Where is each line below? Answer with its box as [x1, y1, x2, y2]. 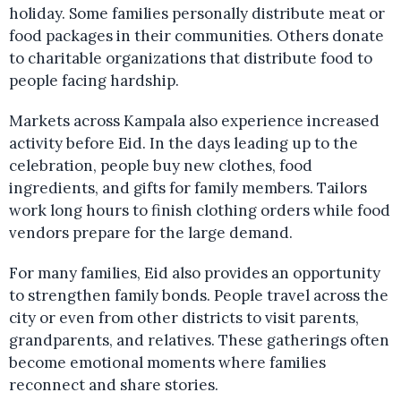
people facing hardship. [9, 71, 179, 91]
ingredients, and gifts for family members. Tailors [9, 178, 367, 199]
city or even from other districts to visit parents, [9, 308, 359, 328]
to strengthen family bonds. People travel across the [9, 286, 388, 306]
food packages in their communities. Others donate [9, 26, 384, 47]
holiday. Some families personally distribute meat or [9, 4, 385, 24]
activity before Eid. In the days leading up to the [9, 133, 358, 154]
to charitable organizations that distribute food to [9, 48, 372, 69]
